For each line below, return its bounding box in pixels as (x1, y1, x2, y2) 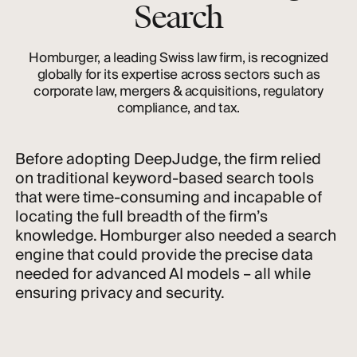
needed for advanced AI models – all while (15, 261, 312, 288)
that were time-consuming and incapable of (15, 185, 323, 212)
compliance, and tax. (116, 96, 241, 120)
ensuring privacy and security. (15, 280, 226, 308)
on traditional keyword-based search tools (15, 166, 315, 193)
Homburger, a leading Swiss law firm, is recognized (29, 46, 328, 70)
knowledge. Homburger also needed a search (15, 223, 337, 250)
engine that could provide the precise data (15, 242, 314, 269)
